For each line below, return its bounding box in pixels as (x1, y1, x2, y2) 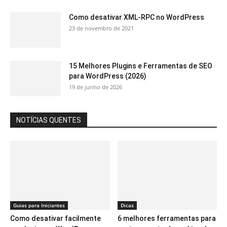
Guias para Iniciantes (13, 201, 65, 209)
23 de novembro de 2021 (69, 24, 134, 32)
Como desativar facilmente (10, 214, 101, 222)
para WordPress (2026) (69, 72, 146, 81)
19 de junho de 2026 (69, 83, 122, 91)
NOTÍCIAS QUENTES (16, 116, 81, 125)
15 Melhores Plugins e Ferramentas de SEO (69, 62, 212, 70)
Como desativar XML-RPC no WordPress (69, 13, 204, 22)
